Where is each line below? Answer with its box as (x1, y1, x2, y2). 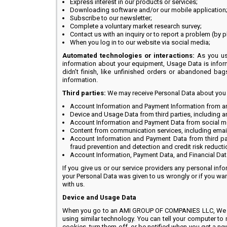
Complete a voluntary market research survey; (70, 22, 202, 30)
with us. (62, 180, 85, 188)
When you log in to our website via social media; (70, 39, 210, 46)
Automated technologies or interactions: (62, 52, 195, 59)
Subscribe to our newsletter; (70, 14, 152, 22)
